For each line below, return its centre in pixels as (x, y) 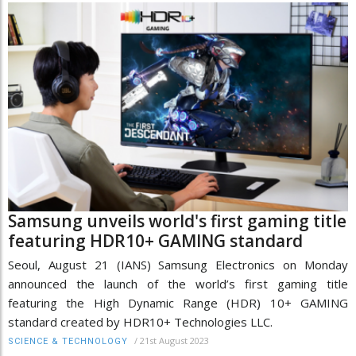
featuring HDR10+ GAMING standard (155, 241)
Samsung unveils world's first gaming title (177, 221)
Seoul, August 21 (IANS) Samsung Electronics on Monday (178, 265)
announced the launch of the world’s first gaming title (178, 284)
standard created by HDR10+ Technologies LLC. (140, 322)
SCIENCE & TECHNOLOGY (68, 342)
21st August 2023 (174, 341)
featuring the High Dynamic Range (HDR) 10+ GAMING (178, 303)
